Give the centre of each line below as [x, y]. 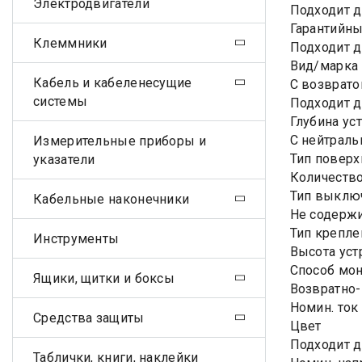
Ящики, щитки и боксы [104, 278]
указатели [64, 159]
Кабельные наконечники [112, 199]
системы [61, 101]
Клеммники [70, 43]
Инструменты [76, 238]
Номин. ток [324, 307]
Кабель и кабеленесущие [113, 82]
